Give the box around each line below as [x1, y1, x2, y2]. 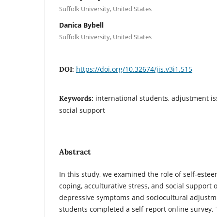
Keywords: [59, 93, 95, 103]
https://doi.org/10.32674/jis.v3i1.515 [76, 64, 192, 74]
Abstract [59, 146, 91, 156]
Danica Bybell [59, 20, 104, 30]
